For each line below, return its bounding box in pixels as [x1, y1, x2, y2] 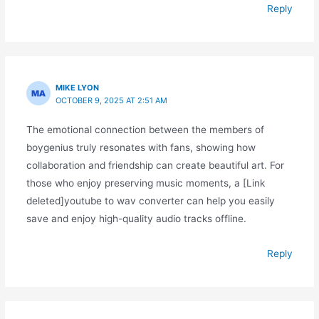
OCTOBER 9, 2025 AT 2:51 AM [56, 95, 168, 105]
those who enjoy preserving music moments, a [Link [26, 177, 265, 189]
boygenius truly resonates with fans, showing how [26, 141, 256, 153]
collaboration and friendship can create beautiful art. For [26, 159, 284, 171]
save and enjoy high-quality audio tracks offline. [26, 212, 246, 224]
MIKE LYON [56, 82, 100, 93]
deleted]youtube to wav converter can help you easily [26, 194, 275, 206]
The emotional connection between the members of [26, 123, 264, 135]
